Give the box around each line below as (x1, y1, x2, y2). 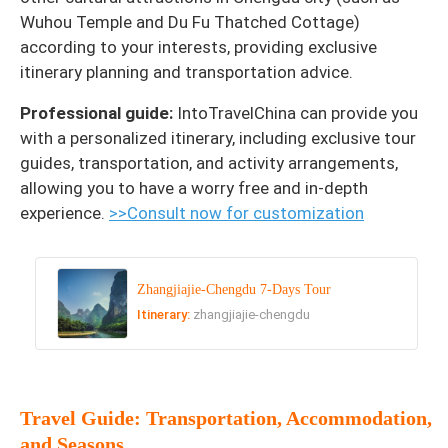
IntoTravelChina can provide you (177, 102, 418, 123)
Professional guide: (20, 102, 177, 123)
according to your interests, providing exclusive (20, 36, 377, 57)
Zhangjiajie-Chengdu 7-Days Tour (137, 282, 332, 298)
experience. (20, 202, 109, 223)
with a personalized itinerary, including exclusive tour (20, 127, 416, 148)
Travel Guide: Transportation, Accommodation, (20, 407, 432, 430)
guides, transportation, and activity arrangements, (20, 152, 398, 173)
